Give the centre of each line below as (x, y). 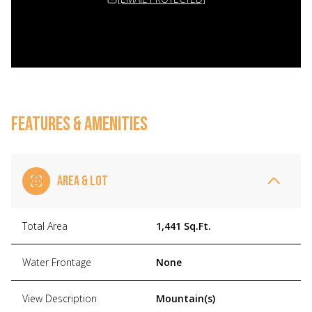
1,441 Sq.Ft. (184, 226)
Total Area (45, 226)
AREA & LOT (83, 181)
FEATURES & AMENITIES (79, 124)
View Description (60, 298)
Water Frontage (57, 262)
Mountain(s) (186, 298)
